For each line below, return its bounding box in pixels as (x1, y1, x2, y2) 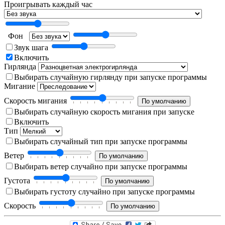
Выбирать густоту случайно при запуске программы (14, 187, 195, 196)
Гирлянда (4, 62, 38, 71)
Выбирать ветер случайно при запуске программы (14, 162, 187, 171)
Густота (4, 176, 32, 185)
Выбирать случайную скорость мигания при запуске (14, 107, 194, 116)
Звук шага (14, 43, 50, 52)
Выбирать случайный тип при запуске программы (14, 137, 187, 146)
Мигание (4, 81, 37, 90)
